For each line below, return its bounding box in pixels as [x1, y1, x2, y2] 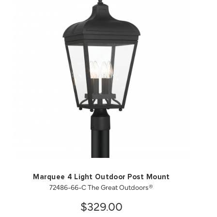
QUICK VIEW [32, 134, 73, 142]
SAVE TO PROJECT [121, 134, 180, 142]
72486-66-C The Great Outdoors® [49, 182, 154, 192]
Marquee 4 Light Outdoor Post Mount [33, 173, 170, 181]
